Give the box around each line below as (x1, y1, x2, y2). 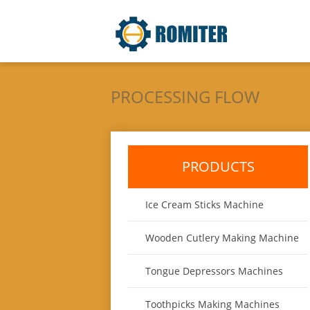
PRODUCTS (181, 157, 255, 176)
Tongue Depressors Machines (145, 264, 283, 277)
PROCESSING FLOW (111, 85, 259, 108)
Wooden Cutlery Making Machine (145, 231, 299, 244)
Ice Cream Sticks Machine (145, 198, 264, 211)
